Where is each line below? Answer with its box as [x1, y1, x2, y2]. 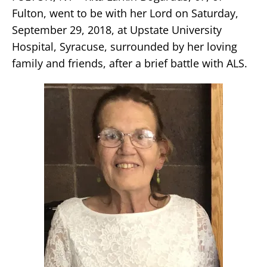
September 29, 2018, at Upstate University [12, 23, 222, 37]
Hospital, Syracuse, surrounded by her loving [12, 39, 237, 54]
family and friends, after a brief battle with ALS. [12, 56, 247, 70]
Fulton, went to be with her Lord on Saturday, [12, 6, 238, 20]
